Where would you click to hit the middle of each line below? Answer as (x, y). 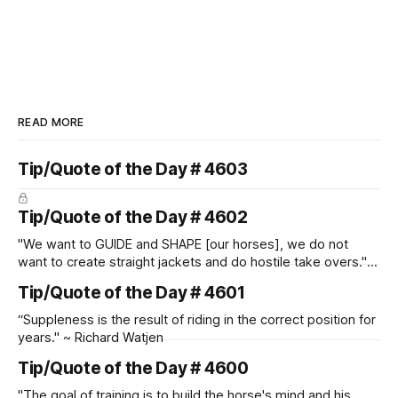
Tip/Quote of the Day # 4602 (133, 217)
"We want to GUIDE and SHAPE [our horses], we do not (183, 244)
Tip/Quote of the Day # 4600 (133, 368)
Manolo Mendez (66, 279)
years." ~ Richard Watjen (91, 337)
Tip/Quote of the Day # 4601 (131, 292)
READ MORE (51, 122)
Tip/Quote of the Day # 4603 (133, 169)
